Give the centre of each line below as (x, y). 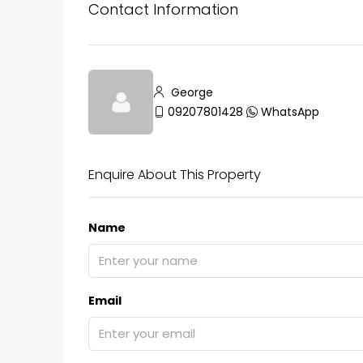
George (190, 93)
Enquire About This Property (175, 175)
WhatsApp (290, 112)
